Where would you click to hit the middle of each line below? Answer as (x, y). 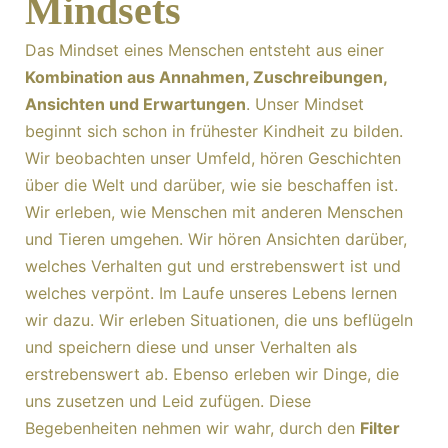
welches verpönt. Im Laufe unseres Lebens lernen (211, 293)
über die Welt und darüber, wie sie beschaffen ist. (211, 185)
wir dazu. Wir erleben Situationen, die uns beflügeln (219, 320)
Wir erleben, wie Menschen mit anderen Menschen (214, 212)
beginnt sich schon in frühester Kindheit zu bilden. (214, 131)
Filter (380, 428)
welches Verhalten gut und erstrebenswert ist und (213, 266)
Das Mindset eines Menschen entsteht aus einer (204, 50)
